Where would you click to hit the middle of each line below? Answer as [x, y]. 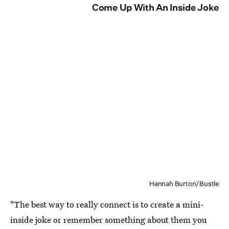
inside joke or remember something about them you [108, 219]
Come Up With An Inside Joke [155, 7]
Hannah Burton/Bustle [184, 184]
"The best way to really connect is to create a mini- [107, 204]
